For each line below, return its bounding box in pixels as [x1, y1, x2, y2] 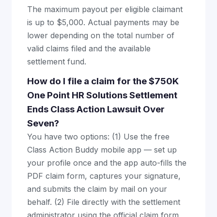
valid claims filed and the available [27, 44, 151, 54]
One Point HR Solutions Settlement [27, 90, 177, 101]
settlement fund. [27, 57, 86, 67]
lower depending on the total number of [27, 31, 174, 41]
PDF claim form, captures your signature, [27, 171, 181, 181]
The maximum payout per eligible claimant [27, 4, 183, 15]
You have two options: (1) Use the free [27, 132, 170, 142]
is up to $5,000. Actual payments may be [27, 17, 179, 28]
